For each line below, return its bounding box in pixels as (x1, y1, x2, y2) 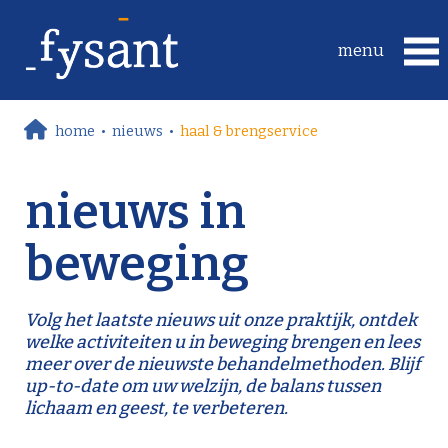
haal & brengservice (180, 122, 319, 140)
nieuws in (25, 183, 246, 241)
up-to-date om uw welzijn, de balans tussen (25, 376, 381, 397)
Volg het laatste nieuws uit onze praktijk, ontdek (25, 310, 417, 331)
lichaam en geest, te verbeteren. (25, 398, 288, 419)
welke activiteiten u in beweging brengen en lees (25, 332, 420, 353)
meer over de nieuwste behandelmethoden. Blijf (25, 354, 420, 375)
